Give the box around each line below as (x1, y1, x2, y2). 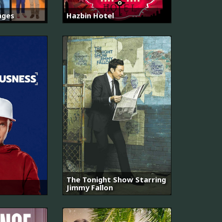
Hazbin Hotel (66, 10, 114, 20)
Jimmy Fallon (66, 182, 113, 193)
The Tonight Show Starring (66, 174, 166, 185)
